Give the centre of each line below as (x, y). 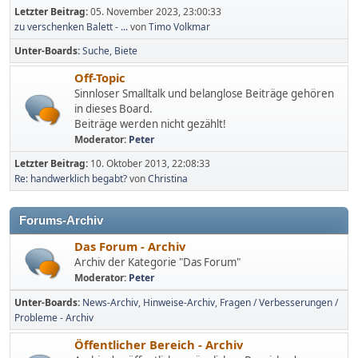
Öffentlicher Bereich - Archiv (159, 344)
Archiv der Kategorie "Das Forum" (157, 262)
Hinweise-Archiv (179, 302)
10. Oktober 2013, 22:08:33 (150, 163)
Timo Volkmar (179, 27)
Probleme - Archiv (54, 318)
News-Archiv (110, 302)
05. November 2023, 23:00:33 (156, 12)
